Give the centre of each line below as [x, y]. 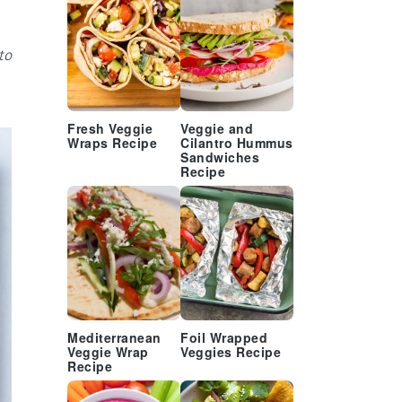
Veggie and [217, 130]
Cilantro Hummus [237, 144]
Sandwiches [220, 158]
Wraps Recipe [112, 144]
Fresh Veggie [110, 130]
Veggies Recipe [231, 353]
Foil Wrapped [224, 339]
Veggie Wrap [108, 353]
